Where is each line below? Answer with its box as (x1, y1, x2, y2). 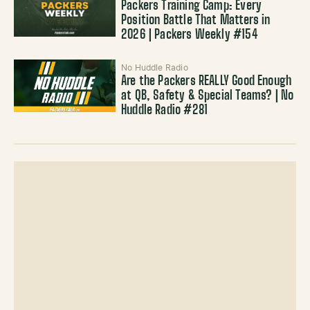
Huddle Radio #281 (121, 104, 208, 117)
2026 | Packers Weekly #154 (121, 28, 258, 42)
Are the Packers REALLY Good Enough (121, 75, 292, 88)
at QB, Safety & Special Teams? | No (121, 89, 294, 102)
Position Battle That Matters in (121, 14, 271, 27)
